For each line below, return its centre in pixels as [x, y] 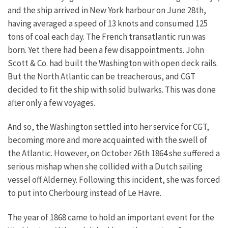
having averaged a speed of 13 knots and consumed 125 [108, 24]
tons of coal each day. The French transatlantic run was [107, 37]
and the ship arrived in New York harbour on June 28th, [107, 10]
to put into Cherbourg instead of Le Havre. [84, 193]
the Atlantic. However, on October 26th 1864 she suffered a [114, 153]
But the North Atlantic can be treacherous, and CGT [102, 77]
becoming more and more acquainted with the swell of [107, 140]
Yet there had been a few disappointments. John [116, 50]
